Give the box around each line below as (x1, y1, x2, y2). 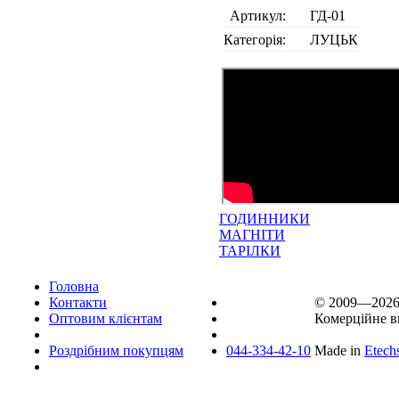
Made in (314, 343, 364, 358)
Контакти (49, 295, 107, 310)
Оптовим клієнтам (49, 311, 162, 326)
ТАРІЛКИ (219, 243, 281, 258)
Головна (49, 279, 99, 294)
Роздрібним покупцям (49, 343, 183, 358)
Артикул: (230, 8, 286, 23)
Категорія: (224, 32, 286, 47)
